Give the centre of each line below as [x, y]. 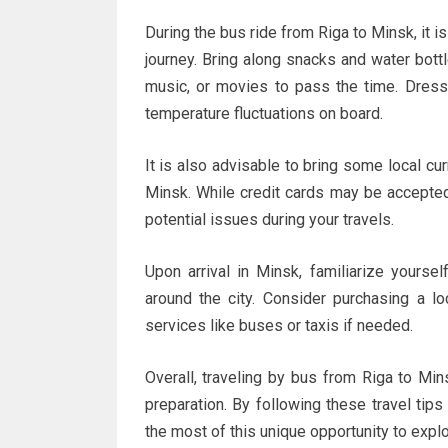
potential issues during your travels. [269, 219]
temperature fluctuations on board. [263, 113]
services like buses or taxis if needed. [278, 325]
